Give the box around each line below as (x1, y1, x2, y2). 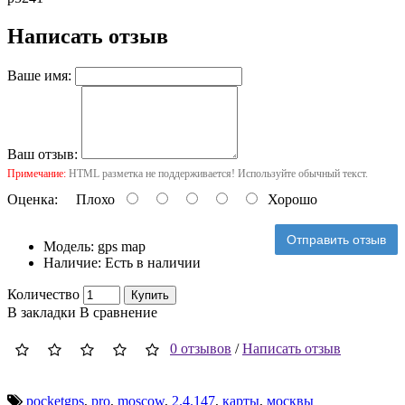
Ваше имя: (7, 67, 71, 83)
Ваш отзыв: (7, 146, 78, 162)
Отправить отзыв (287, 231, 386, 247)
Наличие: (43, 254, 105, 270)
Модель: (43, 238, 98, 254)
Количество (7, 286, 80, 302)
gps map (98, 238, 146, 254)
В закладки (7, 304, 76, 320)
